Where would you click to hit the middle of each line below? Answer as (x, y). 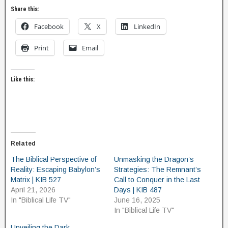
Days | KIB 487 (138, 190)
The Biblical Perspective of (53, 160)
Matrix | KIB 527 (36, 180)
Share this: (25, 9)
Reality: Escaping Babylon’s (55, 170)
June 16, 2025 (137, 200)
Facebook (49, 27)
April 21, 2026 (33, 190)
